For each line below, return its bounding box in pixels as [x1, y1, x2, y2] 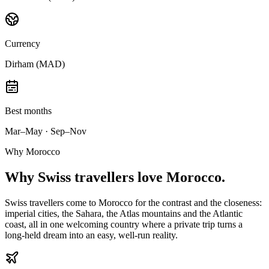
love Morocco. [134, 169, 225, 185]
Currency [5, 38, 40, 49]
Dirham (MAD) [5, 58, 65, 69]
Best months [5, 105, 52, 116]
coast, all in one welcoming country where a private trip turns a [5, 219, 243, 229]
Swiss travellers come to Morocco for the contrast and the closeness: [5, 197, 262, 208]
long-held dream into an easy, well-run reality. [5, 229, 178, 240]
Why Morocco [5, 146, 60, 157]
